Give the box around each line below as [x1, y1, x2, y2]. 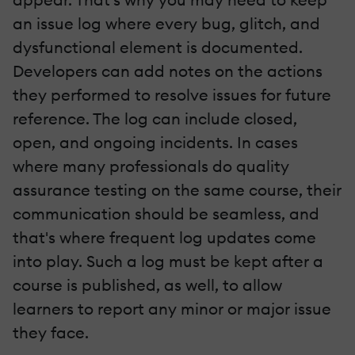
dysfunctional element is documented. [13, 36, 303, 57]
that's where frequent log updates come [13, 227, 316, 247]
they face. [13, 322, 89, 342]
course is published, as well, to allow [13, 274, 282, 295]
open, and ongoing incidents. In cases [13, 132, 298, 152]
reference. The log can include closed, [13, 108, 297, 128]
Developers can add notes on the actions [13, 60, 323, 81]
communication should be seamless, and [13, 203, 319, 223]
